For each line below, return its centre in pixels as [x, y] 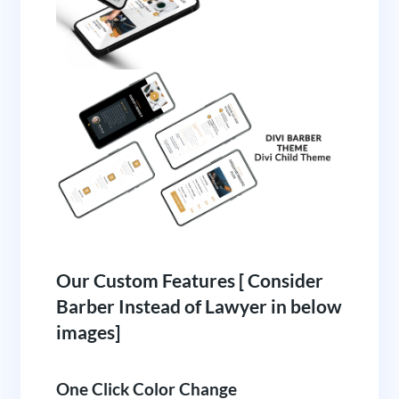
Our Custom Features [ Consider [189, 280]
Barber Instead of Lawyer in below [199, 305]
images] [88, 331]
